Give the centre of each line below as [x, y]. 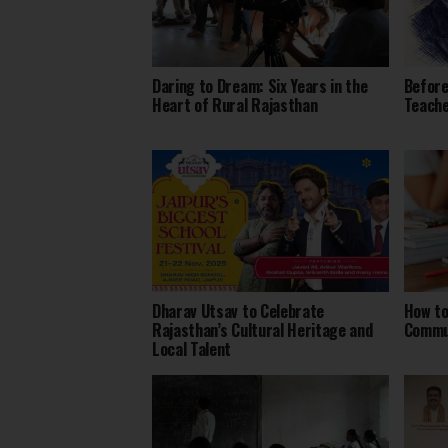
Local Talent [192, 348]
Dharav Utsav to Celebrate [238, 310]
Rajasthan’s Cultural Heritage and [262, 329]
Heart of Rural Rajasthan [235, 104]
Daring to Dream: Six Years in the [260, 85]
